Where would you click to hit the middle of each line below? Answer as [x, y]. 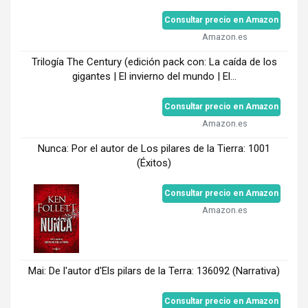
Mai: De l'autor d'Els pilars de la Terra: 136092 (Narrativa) [154, 271]
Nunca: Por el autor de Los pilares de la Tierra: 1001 [154, 149]
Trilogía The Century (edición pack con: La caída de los [154, 62]
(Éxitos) [154, 163]
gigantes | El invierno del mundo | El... [154, 77]
